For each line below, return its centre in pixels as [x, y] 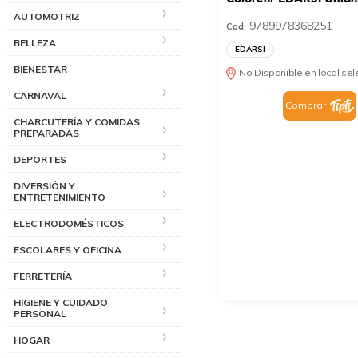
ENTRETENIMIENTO [60, 197]
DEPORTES [40, 159]
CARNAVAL [40, 95]
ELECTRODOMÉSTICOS [69, 223]
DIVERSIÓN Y [44, 185]
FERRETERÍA [43, 276]
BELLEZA [35, 42]
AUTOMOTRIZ [47, 16]
